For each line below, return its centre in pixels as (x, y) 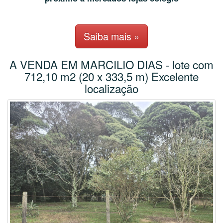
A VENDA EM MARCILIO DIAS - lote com (111, 64)
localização (111, 88)
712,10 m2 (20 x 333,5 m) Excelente (111, 76)
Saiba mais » (111, 36)
